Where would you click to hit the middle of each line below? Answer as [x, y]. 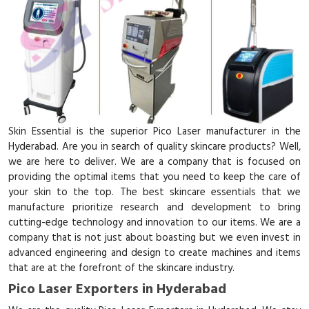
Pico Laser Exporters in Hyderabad [117, 290]
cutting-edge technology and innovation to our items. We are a [154, 223]
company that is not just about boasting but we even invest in [154, 238]
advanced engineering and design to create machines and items [154, 253]
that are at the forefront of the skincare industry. [121, 268]
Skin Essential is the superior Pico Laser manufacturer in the [154, 132]
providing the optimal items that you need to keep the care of [154, 177]
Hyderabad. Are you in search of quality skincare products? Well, [154, 147]
